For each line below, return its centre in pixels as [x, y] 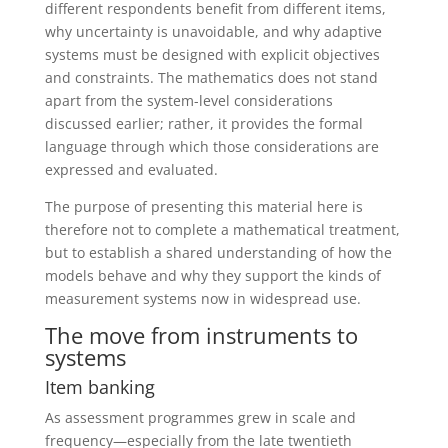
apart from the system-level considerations [188, 100]
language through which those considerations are [211, 146]
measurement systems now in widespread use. [202, 298]
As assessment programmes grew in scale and [200, 417]
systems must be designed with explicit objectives [212, 54]
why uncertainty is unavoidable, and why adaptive [213, 31]
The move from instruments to [201, 334]
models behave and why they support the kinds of [212, 275]
